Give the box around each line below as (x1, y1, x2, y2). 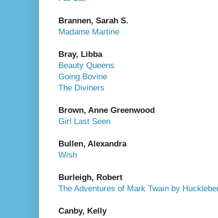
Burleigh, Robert (58, 172, 123, 182)
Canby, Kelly (58, 206, 107, 216)
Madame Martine (58, 27, 119, 36)
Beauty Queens (58, 60, 114, 70)
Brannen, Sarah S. (58, 16, 128, 25)
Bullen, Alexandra (58, 139, 127, 148)
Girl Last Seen (58, 116, 110, 126)
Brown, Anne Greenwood (58, 105, 155, 115)
